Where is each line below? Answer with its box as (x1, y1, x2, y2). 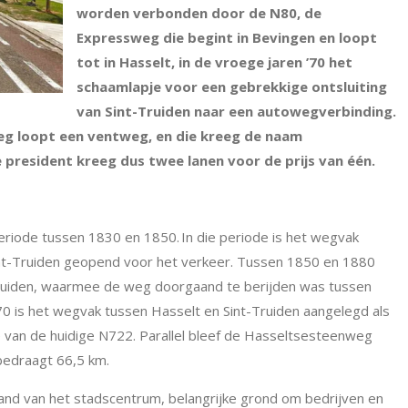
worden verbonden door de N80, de (76, 4, 321, 22)
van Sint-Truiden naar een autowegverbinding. (76, 102, 396, 120)
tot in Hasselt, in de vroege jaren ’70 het (76, 53, 352, 71)
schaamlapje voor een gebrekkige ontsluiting (76, 77, 387, 96)
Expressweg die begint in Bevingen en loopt (76, 28, 377, 46)
